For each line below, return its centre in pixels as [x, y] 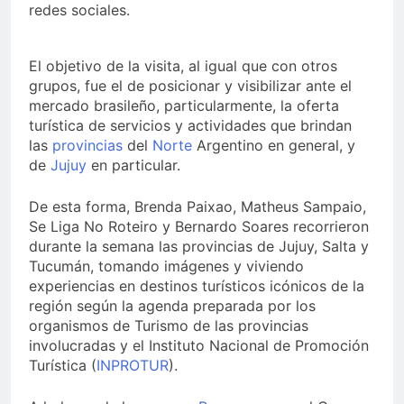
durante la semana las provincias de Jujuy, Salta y [199, 247]
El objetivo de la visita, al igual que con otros [183, 66]
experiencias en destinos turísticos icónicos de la [197, 286]
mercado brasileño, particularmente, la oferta [184, 106]
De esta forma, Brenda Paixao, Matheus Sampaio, [197, 207]
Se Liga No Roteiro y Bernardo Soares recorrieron [199, 227]
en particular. [133, 165]
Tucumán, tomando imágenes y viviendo [166, 266]
